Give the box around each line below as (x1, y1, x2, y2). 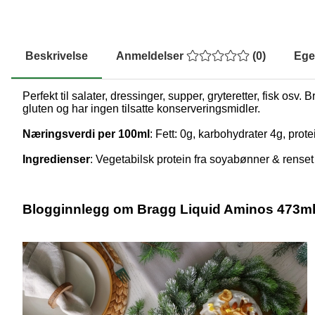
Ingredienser (22, 153, 90, 166)
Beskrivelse (25, 50, 88, 63)
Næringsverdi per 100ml (22, 128, 150, 141)
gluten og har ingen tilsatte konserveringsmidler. (22, 103, 260, 115)
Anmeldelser (116, 50, 186, 63)
